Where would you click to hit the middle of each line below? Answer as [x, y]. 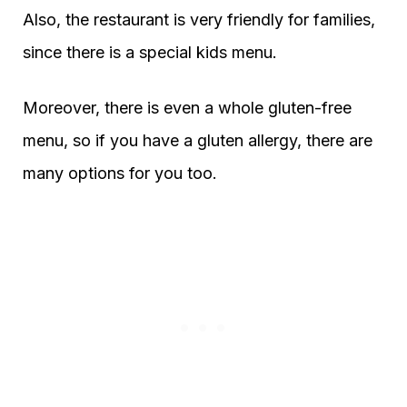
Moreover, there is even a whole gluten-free [187, 108]
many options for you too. [120, 173]
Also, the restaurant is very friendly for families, [199, 20]
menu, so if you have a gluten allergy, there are [198, 140]
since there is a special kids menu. [150, 52]
